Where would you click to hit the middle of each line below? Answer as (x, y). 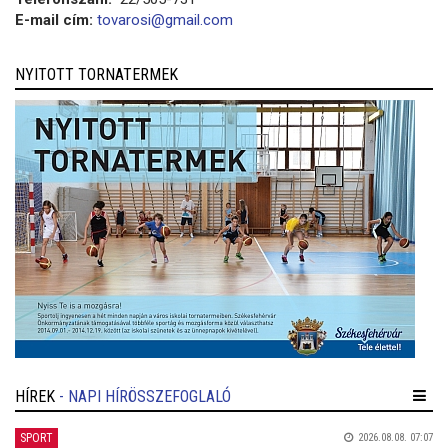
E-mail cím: (54, 19)
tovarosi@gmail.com (165, 19)
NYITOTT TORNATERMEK (96, 74)
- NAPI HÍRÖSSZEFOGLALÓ (145, 396)
